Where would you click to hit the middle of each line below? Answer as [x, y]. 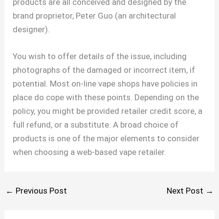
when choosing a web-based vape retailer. [90, 152]
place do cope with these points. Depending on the [106, 98]
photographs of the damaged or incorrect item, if [104, 70]
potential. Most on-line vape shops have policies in [105, 84]
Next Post [186, 191]
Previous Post [41, 191]
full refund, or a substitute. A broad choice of [96, 125]
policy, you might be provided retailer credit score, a [108, 111]
